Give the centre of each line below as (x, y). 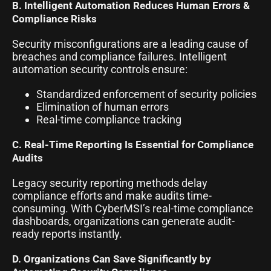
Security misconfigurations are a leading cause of (130, 44)
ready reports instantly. (67, 233)
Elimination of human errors (103, 106)
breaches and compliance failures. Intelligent (119, 56)
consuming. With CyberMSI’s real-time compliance (133, 208)
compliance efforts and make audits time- (112, 195)
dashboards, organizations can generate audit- (123, 221)
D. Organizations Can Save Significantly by (112, 259)
